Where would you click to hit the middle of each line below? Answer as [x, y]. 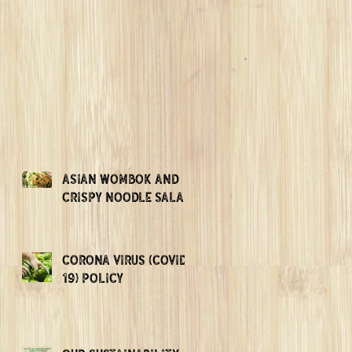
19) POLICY [93, 278]
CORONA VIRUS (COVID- [127, 260]
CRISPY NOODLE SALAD [127, 197]
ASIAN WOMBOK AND [121, 179]
